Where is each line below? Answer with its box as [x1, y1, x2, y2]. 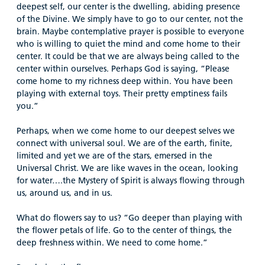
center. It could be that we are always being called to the [17, 50, 240, 62]
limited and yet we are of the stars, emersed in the [17, 150, 212, 161]
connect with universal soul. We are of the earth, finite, [17, 137, 232, 148]
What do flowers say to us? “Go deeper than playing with [17, 212, 243, 223]
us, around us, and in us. [17, 187, 112, 198]
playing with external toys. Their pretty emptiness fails [17, 88, 227, 99]
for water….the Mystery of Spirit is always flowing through [17, 174, 245, 186]
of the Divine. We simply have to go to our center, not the [17, 13, 243, 24]
